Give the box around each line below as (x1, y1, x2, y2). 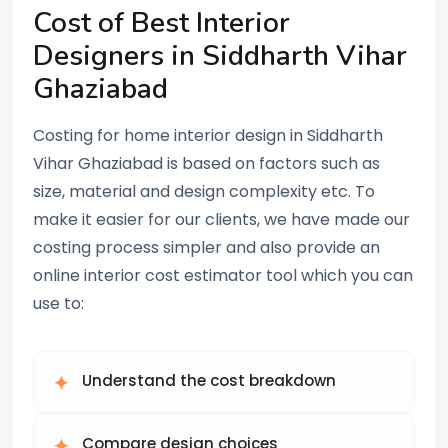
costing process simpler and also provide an (33, 236, 380, 260)
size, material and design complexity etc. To (33, 180, 375, 204)
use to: (33, 292, 84, 316)
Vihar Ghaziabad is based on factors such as (33, 152, 380, 176)
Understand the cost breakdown (82, 370, 336, 392)
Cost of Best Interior (33, 4, 290, 43)
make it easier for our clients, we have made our (33, 208, 410, 232)
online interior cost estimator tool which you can (33, 264, 413, 288)
